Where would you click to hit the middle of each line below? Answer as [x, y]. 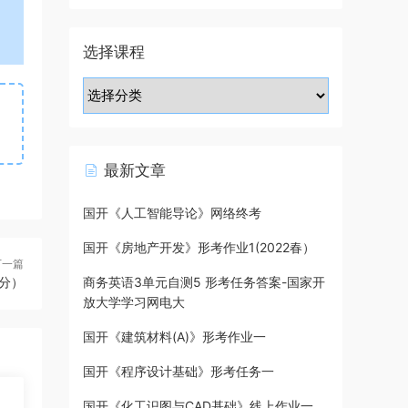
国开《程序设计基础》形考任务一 [178, 371]
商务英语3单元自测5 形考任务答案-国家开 [204, 282]
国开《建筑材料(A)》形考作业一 [174, 337]
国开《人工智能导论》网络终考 [172, 213]
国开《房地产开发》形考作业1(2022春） [199, 247]
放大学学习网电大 [134, 302]
